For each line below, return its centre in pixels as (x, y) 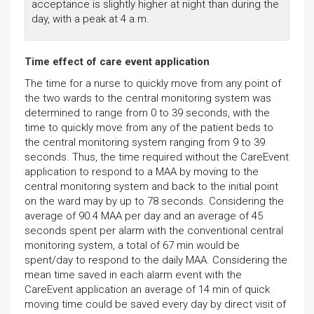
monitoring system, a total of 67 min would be (132, 245)
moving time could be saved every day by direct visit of (155, 304)
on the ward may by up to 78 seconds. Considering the (154, 201)
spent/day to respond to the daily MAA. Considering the (156, 260)
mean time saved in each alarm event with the (133, 274)
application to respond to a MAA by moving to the (142, 171)
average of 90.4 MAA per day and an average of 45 (144, 216)
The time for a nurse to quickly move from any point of (153, 83)
